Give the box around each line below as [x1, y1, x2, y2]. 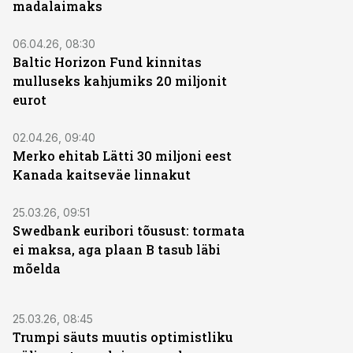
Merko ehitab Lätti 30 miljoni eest [13, 147, 232, 164]
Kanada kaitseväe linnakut [13, 166, 191, 183]
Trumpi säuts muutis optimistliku [13, 329, 233, 345]
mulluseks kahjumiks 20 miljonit [13, 72, 227, 89]
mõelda [13, 260, 61, 277]
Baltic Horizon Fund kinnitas [13, 54, 202, 70]
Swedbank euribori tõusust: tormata [13, 222, 245, 239]
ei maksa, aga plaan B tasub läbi [13, 241, 221, 258]
